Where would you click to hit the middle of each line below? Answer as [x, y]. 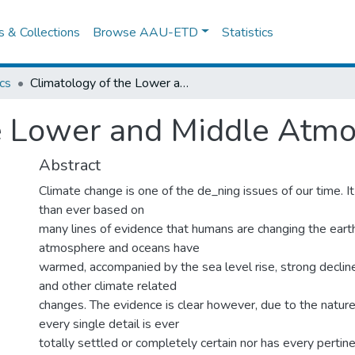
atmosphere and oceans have [119, 248]
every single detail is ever [109, 324]
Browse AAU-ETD [146, 32]
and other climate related [108, 286]
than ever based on [92, 210]
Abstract [70, 165]
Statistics [248, 32]
